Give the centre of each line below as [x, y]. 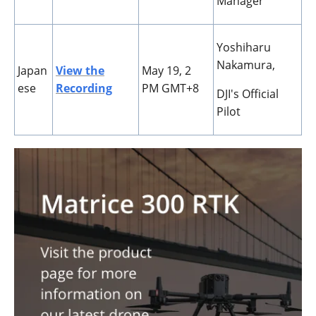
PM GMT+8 [170, 89]
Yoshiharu [244, 48]
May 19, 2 [166, 71]
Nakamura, [246, 65]
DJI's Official [248, 94]
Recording [84, 89]
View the [80, 71]
